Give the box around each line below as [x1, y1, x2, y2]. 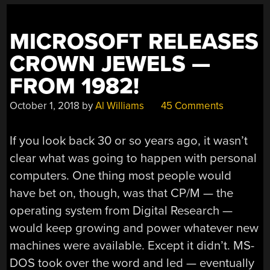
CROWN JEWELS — [10, 50, 211, 78]
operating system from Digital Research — [10, 203, 233, 219]
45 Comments [159, 99, 224, 112]
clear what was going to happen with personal [10, 151, 257, 166]
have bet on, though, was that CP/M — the [10, 186, 234, 201]
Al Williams [95, 99, 145, 112]
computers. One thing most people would [10, 168, 232, 184]
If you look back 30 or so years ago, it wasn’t [10, 133, 248, 149]
